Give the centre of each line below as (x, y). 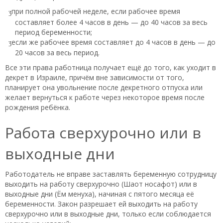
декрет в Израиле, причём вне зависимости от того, (95, 77)
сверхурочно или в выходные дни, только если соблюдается (108, 214)
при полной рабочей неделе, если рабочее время (96, 11)
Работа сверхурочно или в (103, 132)
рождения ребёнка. (38, 107)
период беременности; (54, 32)
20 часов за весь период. (57, 52)
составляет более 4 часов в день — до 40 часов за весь (111, 22)
